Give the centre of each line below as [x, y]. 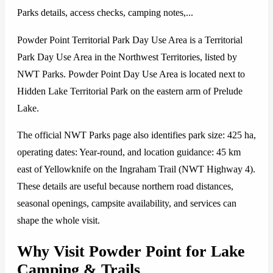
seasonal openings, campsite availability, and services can [127, 203]
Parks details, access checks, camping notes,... [105, 12]
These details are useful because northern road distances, [125, 186]
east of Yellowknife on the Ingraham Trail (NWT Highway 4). [136, 169]
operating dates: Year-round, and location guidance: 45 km [129, 152]
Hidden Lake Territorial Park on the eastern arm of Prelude [130, 91]
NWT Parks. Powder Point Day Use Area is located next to [131, 74]
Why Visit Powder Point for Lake [131, 251]
